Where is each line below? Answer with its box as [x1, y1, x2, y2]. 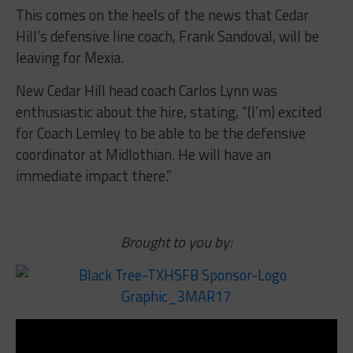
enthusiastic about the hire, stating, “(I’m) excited [15, 100, 321, 123]
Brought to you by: [120, 230, 232, 253]
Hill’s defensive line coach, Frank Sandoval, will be [15, 24, 319, 47]
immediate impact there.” [15, 164, 172, 187]
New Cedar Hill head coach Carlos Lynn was [15, 79, 277, 102]
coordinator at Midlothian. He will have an [15, 143, 271, 165]
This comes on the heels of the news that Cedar [15, 3, 309, 26]
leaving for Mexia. [15, 46, 124, 69]
